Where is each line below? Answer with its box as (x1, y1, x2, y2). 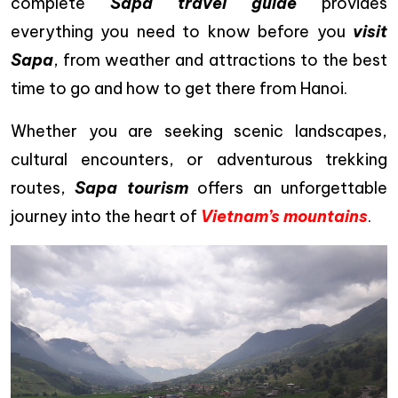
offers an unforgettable (187, 178, 388, 198)
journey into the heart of (11, 206, 201, 227)
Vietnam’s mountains (201, 206, 368, 227)
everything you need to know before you (11, 21, 353, 42)
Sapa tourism (75, 178, 188, 198)
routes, (11, 178, 76, 198)
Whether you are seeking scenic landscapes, (11, 121, 387, 141)
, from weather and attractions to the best (53, 50, 387, 70)
